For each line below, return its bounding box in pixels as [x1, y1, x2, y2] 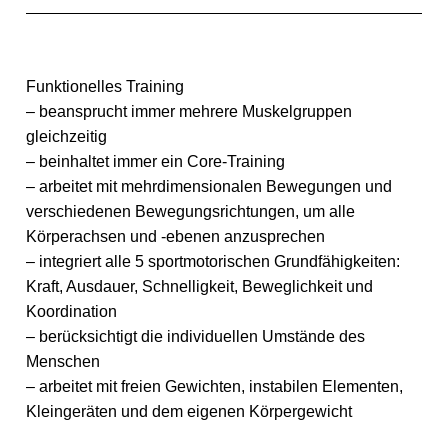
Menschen [26, 352, 100, 370]
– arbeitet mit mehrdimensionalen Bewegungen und [26, 177, 392, 195]
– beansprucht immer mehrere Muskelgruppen [26, 102, 352, 120]
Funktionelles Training [26, 77, 184, 95]
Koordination [26, 302, 117, 320]
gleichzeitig [26, 127, 107, 145]
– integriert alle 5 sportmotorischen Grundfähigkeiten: [26, 252, 400, 270]
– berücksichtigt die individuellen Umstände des [26, 327, 365, 345]
